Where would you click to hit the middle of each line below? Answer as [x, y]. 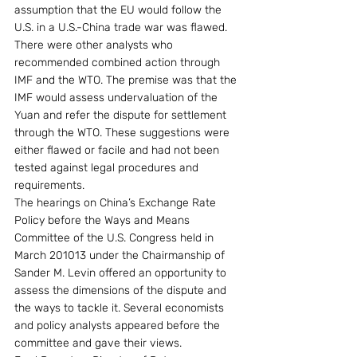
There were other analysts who [95, 45]
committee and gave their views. [98, 343]
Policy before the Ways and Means [104, 220]
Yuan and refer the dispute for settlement [122, 115]
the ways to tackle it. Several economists [121, 308]
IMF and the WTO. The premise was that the [127, 80]
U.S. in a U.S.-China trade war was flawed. [121, 27]
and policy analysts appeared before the [119, 326]
